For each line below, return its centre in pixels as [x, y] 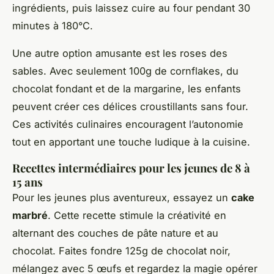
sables [28, 71]
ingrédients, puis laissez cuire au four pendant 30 [131, 8]
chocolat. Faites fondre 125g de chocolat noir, [121, 250]
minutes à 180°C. [53, 25]
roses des [204, 53]
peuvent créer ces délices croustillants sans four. [130, 106]
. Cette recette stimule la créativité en [137, 215]
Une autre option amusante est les [96, 53]
